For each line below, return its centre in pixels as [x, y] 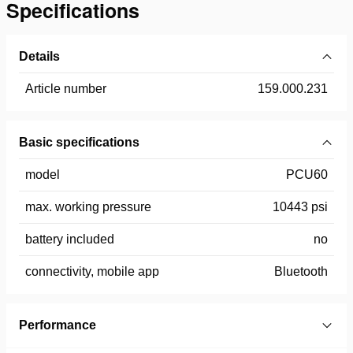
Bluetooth [301, 271]
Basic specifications [79, 142]
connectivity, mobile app [92, 271]
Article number [66, 88]
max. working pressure [88, 206]
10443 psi [300, 206]
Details [39, 56]
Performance [58, 325]
